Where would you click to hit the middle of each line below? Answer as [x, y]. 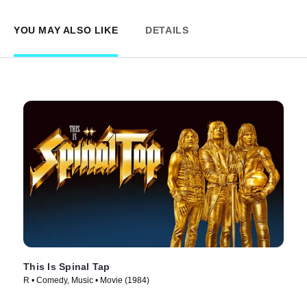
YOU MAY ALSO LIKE [66, 30]
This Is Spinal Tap [67, 266]
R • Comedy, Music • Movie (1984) [86, 280]
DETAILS [167, 30]
